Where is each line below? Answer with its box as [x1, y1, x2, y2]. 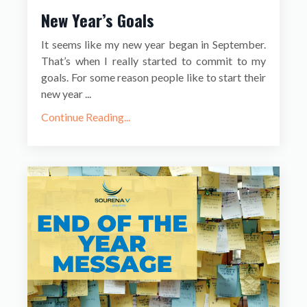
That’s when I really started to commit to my [41, 54, 266, 68]
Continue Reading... [41, 110, 130, 124]
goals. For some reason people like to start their [41, 71, 266, 84]
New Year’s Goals [41, 8, 154, 33]
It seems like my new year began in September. [41, 38, 266, 51]
